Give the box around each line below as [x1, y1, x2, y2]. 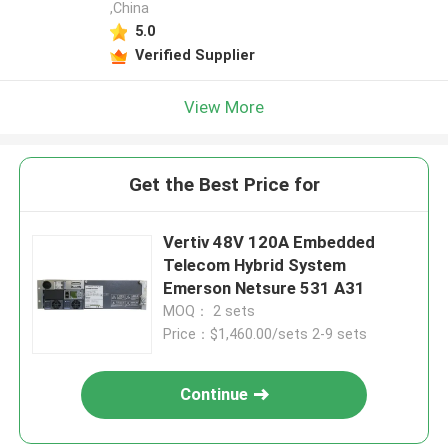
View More [184, 96, 264, 117]
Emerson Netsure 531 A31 [163, 278, 366, 299]
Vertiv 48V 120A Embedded [163, 232, 376, 253]
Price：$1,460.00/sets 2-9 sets [163, 326, 368, 343]
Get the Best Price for [128, 173, 320, 197]
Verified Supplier [134, 46, 255, 63]
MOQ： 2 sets [163, 303, 256, 320]
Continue [180, 384, 249, 405]
